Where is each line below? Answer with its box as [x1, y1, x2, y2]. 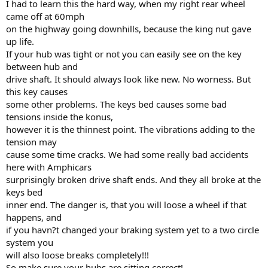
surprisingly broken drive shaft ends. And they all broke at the [6, 173, 261, 185]
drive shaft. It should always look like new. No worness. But [6, 73, 251, 85]
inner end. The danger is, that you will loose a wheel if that [6, 199, 246, 211]
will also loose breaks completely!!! [6, 249, 149, 261]
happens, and [6, 211, 62, 223]
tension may [6, 136, 57, 148]
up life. [6, 35, 34, 47]
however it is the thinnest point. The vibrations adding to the [6, 123, 255, 135]
